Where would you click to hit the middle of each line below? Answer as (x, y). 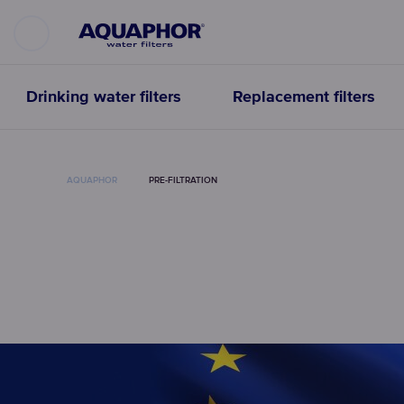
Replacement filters (303, 97)
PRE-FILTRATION (183, 180)
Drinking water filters (103, 97)
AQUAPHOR (92, 180)
